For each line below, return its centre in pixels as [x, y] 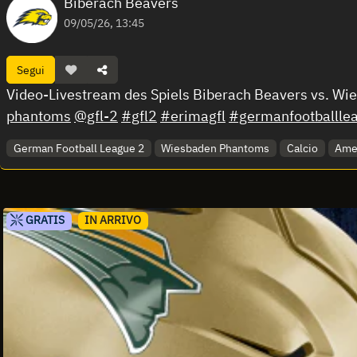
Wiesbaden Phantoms [216, 148]
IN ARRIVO [113, 220]
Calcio [302, 148]
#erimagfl [193, 116]
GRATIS [43, 220]
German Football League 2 [78, 148]
